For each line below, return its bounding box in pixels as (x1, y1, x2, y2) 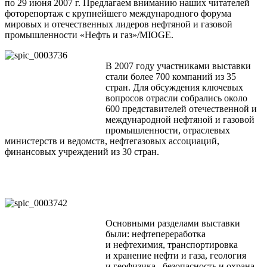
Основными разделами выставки (105, 218, 240, 229)
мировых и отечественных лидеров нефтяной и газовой (5, 19, 232, 30)
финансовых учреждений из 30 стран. (5, 147, 159, 157)
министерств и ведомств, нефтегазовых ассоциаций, (5, 136, 219, 147)
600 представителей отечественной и (105, 104, 257, 114)
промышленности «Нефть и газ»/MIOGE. (5, 30, 173, 41)
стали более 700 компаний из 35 (105, 72, 236, 82)
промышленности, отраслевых (105, 125, 230, 136)
